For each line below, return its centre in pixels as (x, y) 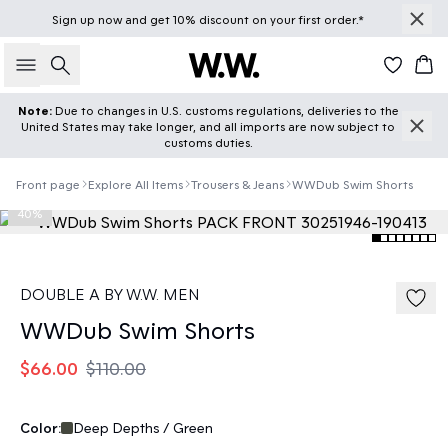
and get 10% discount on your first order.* (243, 18)
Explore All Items (135, 184)
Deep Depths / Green (143, 427)
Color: (40, 427)
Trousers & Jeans (237, 184)
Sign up (75, 18)
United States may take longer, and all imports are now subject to (208, 126)
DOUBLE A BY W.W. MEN (110, 293)
